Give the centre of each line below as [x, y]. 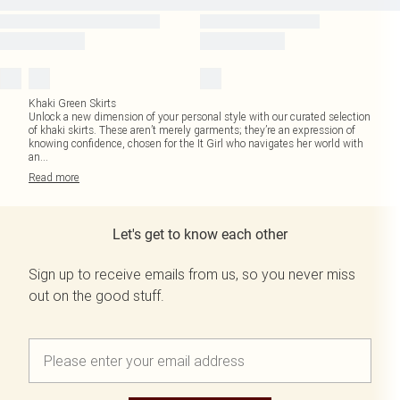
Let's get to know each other [200, 234]
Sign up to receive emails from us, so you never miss [192, 274]
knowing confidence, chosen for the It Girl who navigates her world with [196, 143]
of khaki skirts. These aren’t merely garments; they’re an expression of [192, 130]
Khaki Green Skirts [72, 103]
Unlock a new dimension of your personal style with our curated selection [200, 117]
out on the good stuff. [96, 296]
